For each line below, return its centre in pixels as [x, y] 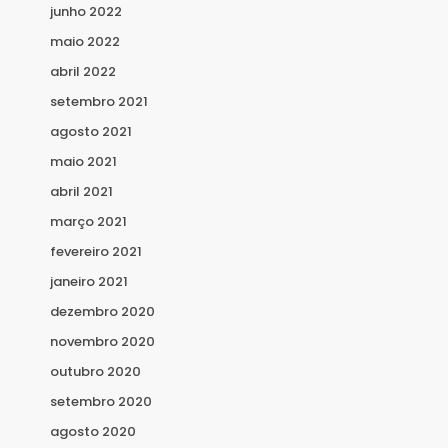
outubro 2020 [95, 372]
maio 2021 [83, 162]
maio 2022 [85, 42]
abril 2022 [83, 72]
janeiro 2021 [89, 282]
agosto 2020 [93, 432]
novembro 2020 [102, 342]
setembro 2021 [99, 102]
